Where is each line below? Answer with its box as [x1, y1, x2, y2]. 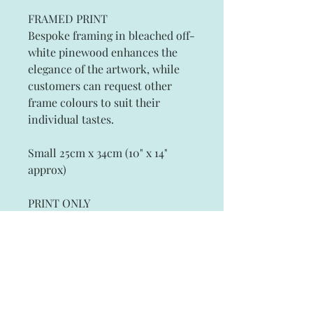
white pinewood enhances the [28, 45, 177, 59]
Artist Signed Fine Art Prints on [28, 212, 187, 227]
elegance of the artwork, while [28, 61, 180, 76]
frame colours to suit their [28, 95, 160, 110]
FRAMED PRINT [28, 11, 108, 26]
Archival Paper [28, 229, 101, 244]
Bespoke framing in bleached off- [28, 28, 195, 43]
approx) [28, 162, 66, 177]
